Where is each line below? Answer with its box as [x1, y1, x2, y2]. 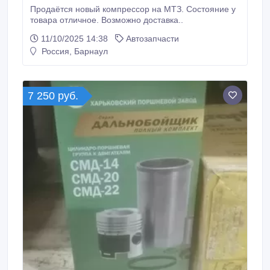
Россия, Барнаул [39, 46, 108, 56]
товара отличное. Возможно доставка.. [30, 15, 183, 25]
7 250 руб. [28, 90, 78, 102]
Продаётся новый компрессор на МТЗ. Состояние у [30, 4, 236, 14]
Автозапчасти [126, 34, 179, 43]
